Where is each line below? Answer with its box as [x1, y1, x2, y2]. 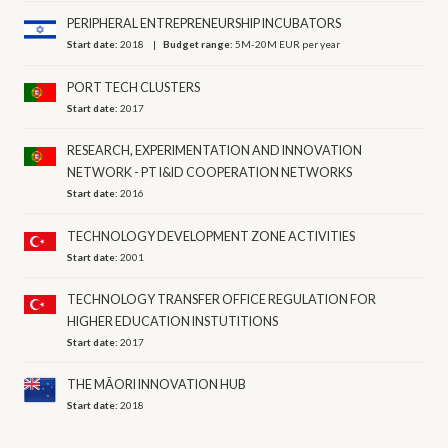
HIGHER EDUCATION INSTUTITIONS [67, 313, 279, 329]
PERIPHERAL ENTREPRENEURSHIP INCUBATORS [67, 16, 342, 32]
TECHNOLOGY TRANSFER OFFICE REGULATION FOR [67, 291, 377, 307]
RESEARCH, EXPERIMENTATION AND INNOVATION [67, 143, 363, 159]
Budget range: [163, 38, 236, 51]
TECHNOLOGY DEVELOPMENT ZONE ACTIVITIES [67, 228, 356, 244]
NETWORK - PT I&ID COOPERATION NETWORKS [67, 165, 353, 181]
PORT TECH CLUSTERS [67, 79, 201, 95]
